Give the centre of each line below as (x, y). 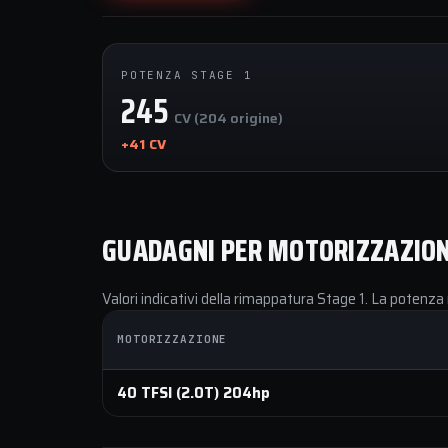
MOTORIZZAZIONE (172, 339)
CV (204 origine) (228, 118)
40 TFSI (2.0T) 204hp (193, 393)
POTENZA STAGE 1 (187, 75)
